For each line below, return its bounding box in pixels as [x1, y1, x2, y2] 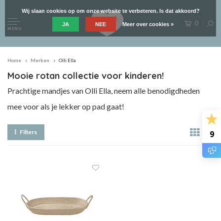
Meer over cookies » [122, 21, 174, 27]
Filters [19, 128, 37, 136]
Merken [31, 57, 49, 63]
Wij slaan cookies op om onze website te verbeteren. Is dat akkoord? [21, 8, 200, 14]
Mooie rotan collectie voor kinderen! [7, 70, 164, 81]
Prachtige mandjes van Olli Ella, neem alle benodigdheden [7, 86, 200, 95]
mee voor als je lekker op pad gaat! [7, 102, 124, 111]
